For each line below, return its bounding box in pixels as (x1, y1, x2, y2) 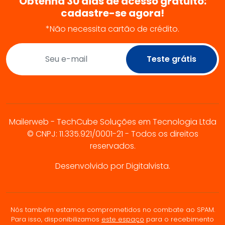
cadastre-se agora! (61, 6, 164, 20)
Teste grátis (147, 53, 196, 65)
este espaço (101, 214, 144, 224)
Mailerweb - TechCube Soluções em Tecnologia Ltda (9, 116, 216, 128)
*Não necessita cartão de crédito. (46, 23, 179, 35)
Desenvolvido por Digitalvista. (55, 160, 170, 172)
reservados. (89, 140, 136, 152)
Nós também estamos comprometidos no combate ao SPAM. (10, 204, 215, 214)
